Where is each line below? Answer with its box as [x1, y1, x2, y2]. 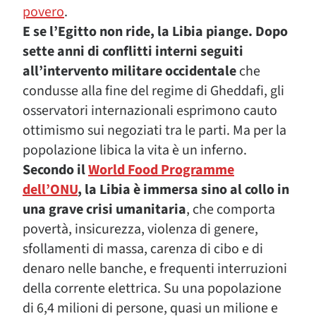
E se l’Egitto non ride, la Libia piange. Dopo [23, 22, 288, 42]
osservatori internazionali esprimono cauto [23, 101, 277, 121]
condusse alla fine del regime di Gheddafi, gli [23, 81, 284, 101]
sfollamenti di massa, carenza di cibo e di [23, 239, 263, 259]
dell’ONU [23, 180, 78, 200]
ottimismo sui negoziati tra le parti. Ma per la [23, 121, 286, 140]
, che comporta [186, 200, 275, 219]
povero [23, 2, 64, 22]
